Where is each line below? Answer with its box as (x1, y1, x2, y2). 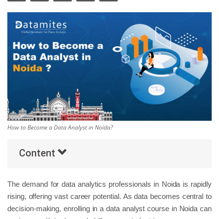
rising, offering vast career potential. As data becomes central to (7, 192, 212, 201)
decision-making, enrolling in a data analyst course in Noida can (7, 204, 212, 213)
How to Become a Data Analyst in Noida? (7, 123, 113, 132)
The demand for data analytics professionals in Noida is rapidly (7, 180, 212, 189)
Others (8, 17, 33, 27)
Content (19, 147, 58, 159)
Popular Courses (8, 42, 69, 52)
